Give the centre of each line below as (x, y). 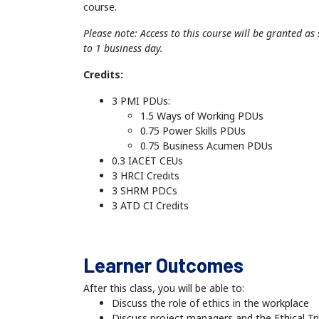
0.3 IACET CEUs (147, 161)
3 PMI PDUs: (141, 101)
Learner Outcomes (163, 265)
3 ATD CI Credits (150, 206)
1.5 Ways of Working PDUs (202, 116)
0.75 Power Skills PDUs (193, 131)
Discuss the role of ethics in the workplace (210, 303)
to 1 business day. (123, 48)
